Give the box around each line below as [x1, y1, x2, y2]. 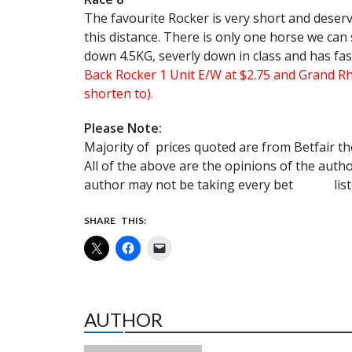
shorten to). [84, 85, 153, 102]
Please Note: [84, 119, 162, 137]
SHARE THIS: [84, 214, 146, 226]
